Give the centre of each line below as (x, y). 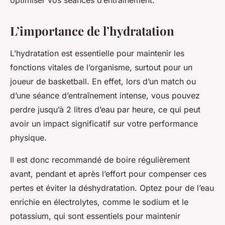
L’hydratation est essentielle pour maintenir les (97, 53)
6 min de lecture (106, 9)
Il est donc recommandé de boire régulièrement (100, 160)
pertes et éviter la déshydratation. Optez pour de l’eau (112, 188)
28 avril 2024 (52, 9)
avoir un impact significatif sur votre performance (104, 124)
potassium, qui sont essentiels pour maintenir (95, 216)
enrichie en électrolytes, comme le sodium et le (99, 202)
